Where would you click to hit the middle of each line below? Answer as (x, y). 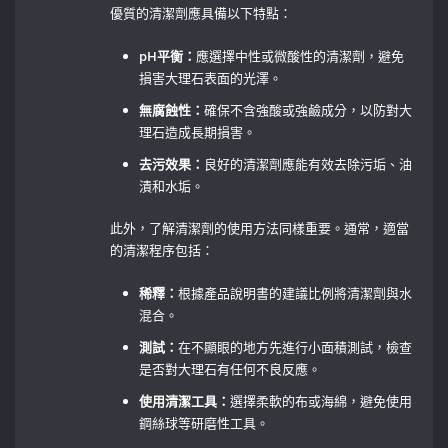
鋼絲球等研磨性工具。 (204, 422)
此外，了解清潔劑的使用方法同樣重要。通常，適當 (260, 228)
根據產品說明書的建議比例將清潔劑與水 (295, 292)
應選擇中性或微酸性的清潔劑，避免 (300, 55)
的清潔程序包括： (162, 250)
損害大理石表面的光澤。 (211, 77)
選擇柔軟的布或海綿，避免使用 (321, 400)
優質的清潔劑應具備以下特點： (201, 13)
